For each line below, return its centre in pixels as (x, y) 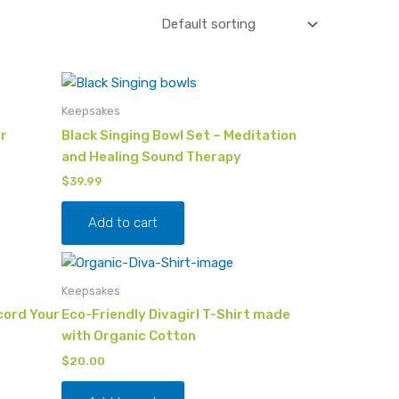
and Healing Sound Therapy (151, 156)
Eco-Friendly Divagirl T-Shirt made (175, 315)
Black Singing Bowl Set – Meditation (179, 135)
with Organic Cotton (128, 336)
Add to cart (122, 223)
